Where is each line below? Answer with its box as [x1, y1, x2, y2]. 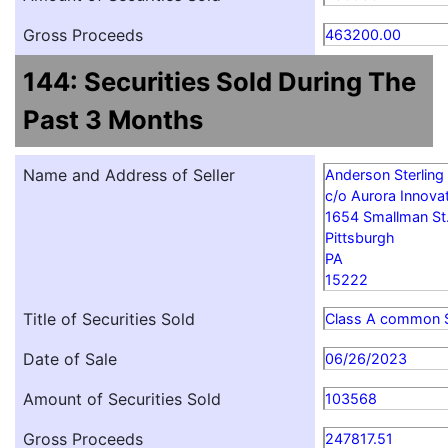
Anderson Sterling [325, 166, 444, 184]
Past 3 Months [23, 104, 203, 136]
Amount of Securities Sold [23, 389, 221, 410]
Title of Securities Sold [23, 309, 195, 330]
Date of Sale [23, 349, 117, 370]
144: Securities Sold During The [23, 66, 416, 98]
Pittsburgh [325, 229, 395, 247]
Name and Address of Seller [23, 165, 235, 186]
